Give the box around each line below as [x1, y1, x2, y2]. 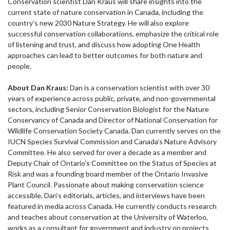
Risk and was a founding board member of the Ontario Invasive [8, 169, 208, 178]
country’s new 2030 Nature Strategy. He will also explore [8, 18, 189, 27]
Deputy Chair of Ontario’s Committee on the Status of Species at [8, 159, 217, 167]
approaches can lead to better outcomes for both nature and [8, 51, 202, 60]
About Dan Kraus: [8, 83, 68, 92]
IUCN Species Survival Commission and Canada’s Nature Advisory [8, 137, 217, 146]
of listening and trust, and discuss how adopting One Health [8, 40, 200, 49]
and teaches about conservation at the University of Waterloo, [8, 213, 208, 221]
